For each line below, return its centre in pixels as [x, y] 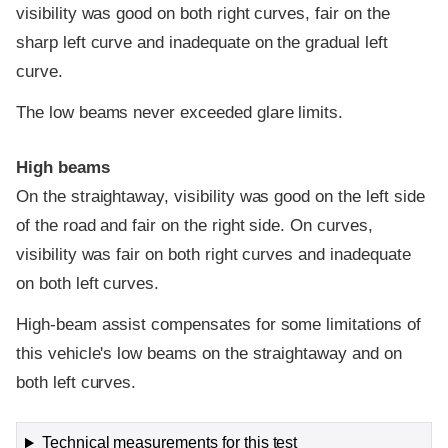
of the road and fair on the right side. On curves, [194, 225]
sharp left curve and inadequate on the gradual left [202, 42]
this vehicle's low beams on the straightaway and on [209, 354]
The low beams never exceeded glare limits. [180, 113]
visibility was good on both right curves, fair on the [203, 13]
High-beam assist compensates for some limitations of [218, 325]
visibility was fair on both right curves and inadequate [213, 254]
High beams [63, 167]
